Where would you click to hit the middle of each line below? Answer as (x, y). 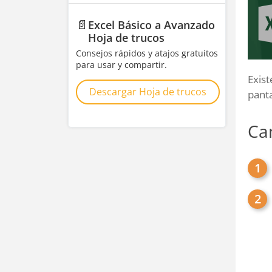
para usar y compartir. (121, 65)
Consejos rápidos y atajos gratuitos (147, 53)
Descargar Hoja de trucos (148, 92)
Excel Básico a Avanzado (151, 25)
